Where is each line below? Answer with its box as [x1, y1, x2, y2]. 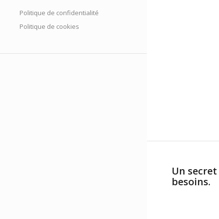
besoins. [172, 175, 211, 188]
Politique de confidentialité [20, 8, 99, 17]
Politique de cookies [20, 22, 79, 31]
